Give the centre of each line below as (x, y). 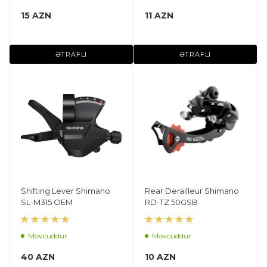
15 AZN (36, 15)
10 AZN (160, 257)
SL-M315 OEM (47, 202)
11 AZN (159, 15)
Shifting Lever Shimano (66, 190)
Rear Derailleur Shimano (192, 190)
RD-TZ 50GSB (171, 202)
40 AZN (38, 257)
